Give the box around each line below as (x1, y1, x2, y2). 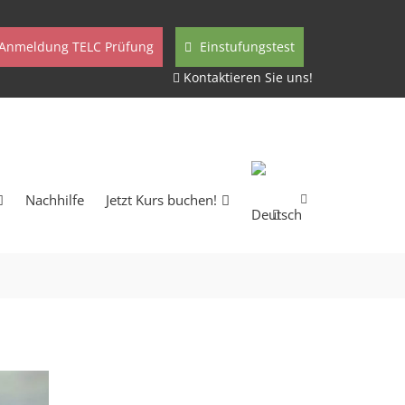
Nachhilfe (25, 191, 84, 209)
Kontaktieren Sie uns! (184, 69, 313, 86)
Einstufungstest (196, 38, 295, 55)
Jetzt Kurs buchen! (106, 191, 217, 209)
